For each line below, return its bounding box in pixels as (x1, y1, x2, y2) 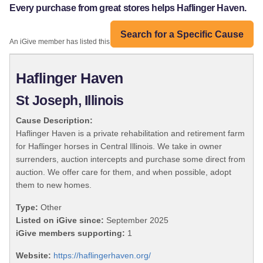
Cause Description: (16, 116, 93, 126)
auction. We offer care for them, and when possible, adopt (16, 167, 231, 177)
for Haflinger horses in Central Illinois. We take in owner (16, 141, 222, 151)
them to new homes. (16, 180, 92, 190)
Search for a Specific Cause (120, 29, 244, 39)
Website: (16, 251, 51, 261)
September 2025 (104, 215, 168, 225)
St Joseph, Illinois (16, 93, 124, 109)
